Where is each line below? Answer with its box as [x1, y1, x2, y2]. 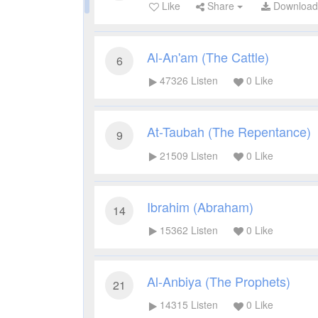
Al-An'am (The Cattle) [147, 48, 269, 67]
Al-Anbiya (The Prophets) [147, 272, 290, 291]
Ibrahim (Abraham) [147, 197, 253, 216]
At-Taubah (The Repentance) [147, 122, 311, 141]
